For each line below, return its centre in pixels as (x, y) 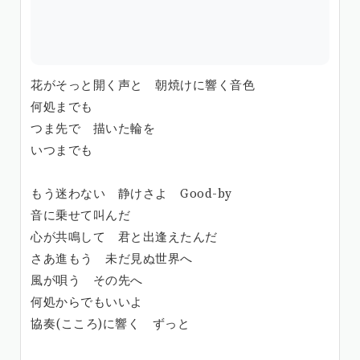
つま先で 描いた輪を (93, 129)
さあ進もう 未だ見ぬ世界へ (112, 259)
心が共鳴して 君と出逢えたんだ (124, 237)
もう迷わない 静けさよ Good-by (131, 194)
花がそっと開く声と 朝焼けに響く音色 (143, 85)
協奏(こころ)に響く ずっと (110, 324)
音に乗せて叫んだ (80, 215)
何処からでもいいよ (87, 302)
